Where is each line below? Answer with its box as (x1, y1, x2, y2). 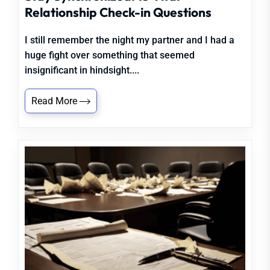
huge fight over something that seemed (25, 49, 195, 61)
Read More (31, 95, 80, 107)
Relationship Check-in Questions (25, 4, 212, 20)
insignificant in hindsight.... (25, 64, 139, 76)
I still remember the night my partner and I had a (25, 34, 234, 46)
